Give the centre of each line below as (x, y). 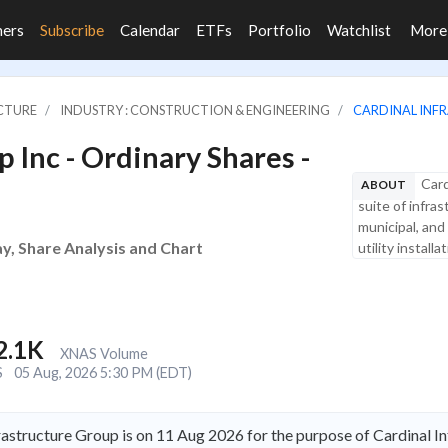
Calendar (150, 30)
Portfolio (279, 30)
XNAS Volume (103, 353)
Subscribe (72, 30)
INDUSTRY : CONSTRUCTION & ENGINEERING (195, 110)
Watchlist (359, 30)
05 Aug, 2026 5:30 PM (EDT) (102, 372)
